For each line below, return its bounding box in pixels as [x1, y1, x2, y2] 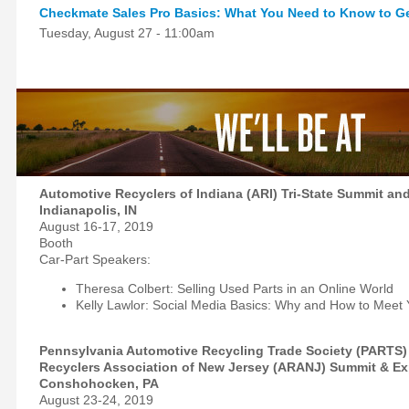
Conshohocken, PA [38, 376, 159, 391]
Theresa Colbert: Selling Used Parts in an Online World [75, 281, 393, 296]
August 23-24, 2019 [38, 393, 153, 407]
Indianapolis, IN [38, 203, 137, 217]
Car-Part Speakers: [38, 252, 154, 267]
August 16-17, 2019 [38, 219, 153, 234]
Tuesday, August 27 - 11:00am [38, 26, 215, 40]
